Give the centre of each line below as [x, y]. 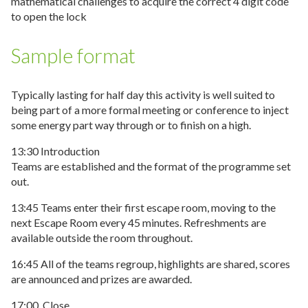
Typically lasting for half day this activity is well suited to [143, 95]
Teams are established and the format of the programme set [151, 166]
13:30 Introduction [55, 151]
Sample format [73, 56]
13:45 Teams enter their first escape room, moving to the [143, 208]
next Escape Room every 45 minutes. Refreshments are [139, 223]
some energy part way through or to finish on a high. [131, 125]
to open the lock [49, 16]
